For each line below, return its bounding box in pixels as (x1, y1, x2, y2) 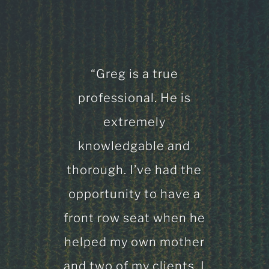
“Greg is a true (90, 67, 178, 82)
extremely (103, 115, 166, 130)
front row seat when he (63, 211, 205, 226)
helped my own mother (64, 235, 205, 250)
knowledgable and (78, 139, 191, 154)
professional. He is (77, 91, 191, 106)
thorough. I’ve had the (67, 163, 202, 178)
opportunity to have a (68, 187, 201, 202)
